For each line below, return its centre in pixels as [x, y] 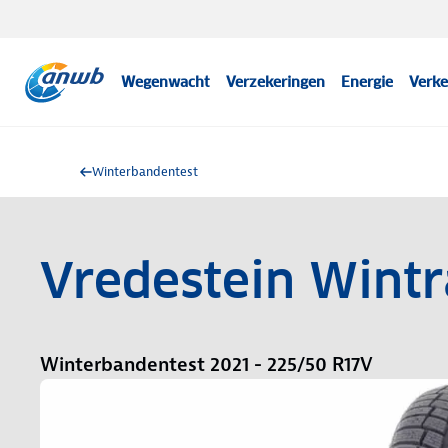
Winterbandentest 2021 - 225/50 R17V [206, 364]
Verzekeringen [276, 82]
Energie [367, 82]
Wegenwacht [166, 82]
